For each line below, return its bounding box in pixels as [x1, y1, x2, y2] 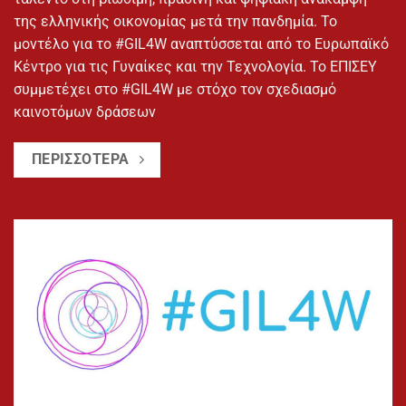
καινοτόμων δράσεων [14, 103, 156, 121]
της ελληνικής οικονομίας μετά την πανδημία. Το [14, 13, 337, 31]
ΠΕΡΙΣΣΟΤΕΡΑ [31, 151, 130, 169]
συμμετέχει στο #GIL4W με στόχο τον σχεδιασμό [14, 81, 336, 99]
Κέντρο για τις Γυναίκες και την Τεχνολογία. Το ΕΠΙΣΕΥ [14, 58, 377, 76]
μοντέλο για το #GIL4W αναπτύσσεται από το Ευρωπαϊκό [14, 35, 389, 53]
